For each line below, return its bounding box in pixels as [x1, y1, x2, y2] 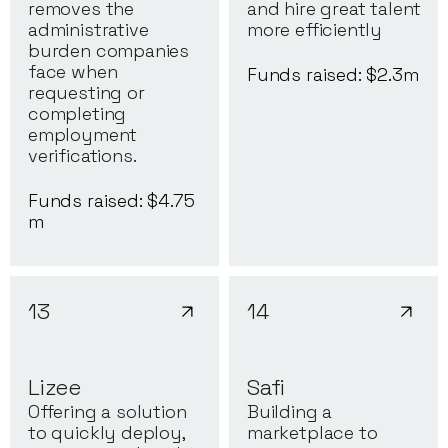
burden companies [28, 39, 190, 63]
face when [28, 60, 118, 84]
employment [28, 123, 138, 147]
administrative [28, 18, 149, 42]
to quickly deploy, [28, 421, 185, 445]
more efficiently [247, 18, 383, 42]
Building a [247, 400, 333, 424]
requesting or [28, 81, 145, 105]
